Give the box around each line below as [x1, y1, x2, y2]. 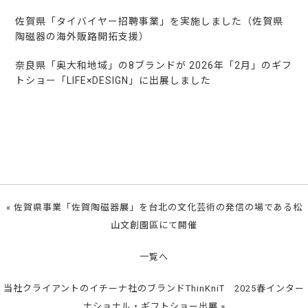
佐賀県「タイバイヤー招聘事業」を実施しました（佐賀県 [15, 16, 284, 27]
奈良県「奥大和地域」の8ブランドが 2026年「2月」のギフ [15, 60, 293, 71]
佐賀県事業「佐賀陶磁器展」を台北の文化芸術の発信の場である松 [13, 202, 302, 213]
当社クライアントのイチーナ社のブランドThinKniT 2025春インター [3, 283, 305, 294]
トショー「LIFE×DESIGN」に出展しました [15, 75, 212, 87]
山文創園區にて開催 [111, 220, 197, 231]
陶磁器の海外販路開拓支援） [15, 31, 150, 43]
